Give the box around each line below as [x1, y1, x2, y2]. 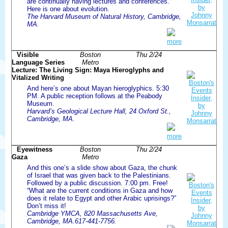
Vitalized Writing [12, 73, 64, 81]
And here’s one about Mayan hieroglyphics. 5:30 [27, 84, 169, 92]
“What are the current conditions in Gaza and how [27, 186, 173, 194]
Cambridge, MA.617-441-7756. [27, 217, 117, 225]
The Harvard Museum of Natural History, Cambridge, [27, 12, 181, 20]
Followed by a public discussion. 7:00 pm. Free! [27, 179, 168, 187]
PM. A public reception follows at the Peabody [27, 92, 162, 100]
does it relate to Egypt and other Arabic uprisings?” [27, 194, 176, 202]
